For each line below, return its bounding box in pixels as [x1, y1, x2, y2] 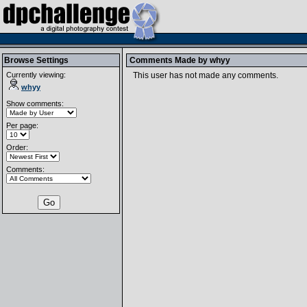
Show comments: [6, 99, 64, 108]
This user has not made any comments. [133, 71, 278, 80]
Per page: [6, 121, 38, 130]
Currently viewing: [6, 71, 66, 79]
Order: [6, 143, 28, 151]
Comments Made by [130, 56, 210, 65]
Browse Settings [4, 56, 69, 65]
